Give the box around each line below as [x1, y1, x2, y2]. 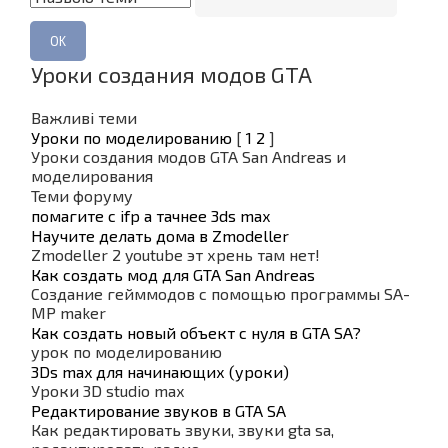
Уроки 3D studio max [31, 381, 184, 400]
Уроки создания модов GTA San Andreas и [31, 147, 346, 166]
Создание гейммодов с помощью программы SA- [31, 284, 410, 303]
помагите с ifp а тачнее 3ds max [31, 206, 270, 225]
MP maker [31, 303, 106, 322]
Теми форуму [31, 186, 133, 205]
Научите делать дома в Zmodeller [31, 226, 289, 245]
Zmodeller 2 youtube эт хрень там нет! [31, 245, 320, 264]
